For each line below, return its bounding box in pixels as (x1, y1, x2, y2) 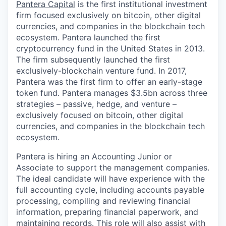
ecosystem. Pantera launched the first (16, 32, 160, 42)
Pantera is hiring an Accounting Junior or (16, 151, 172, 161)
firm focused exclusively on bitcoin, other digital (16, 10, 201, 20)
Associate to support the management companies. (16, 162, 209, 173)
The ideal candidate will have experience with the (16, 174, 205, 184)
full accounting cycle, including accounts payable (16, 185, 204, 195)
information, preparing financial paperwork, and (16, 207, 198, 217)
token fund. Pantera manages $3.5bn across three (16, 88, 207, 98)
